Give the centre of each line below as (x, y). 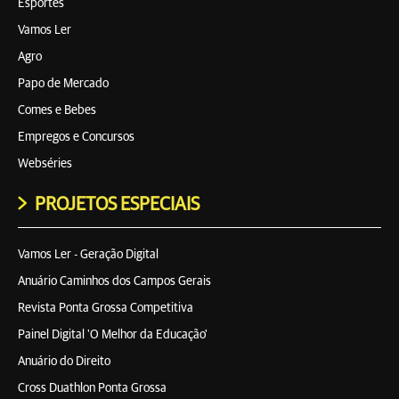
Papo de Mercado (63, 84)
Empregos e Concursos (76, 137)
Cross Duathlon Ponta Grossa (92, 388)
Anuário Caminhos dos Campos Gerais (114, 281)
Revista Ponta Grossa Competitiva (106, 308)
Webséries (45, 164)
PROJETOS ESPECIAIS (115, 204)
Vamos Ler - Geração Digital (88, 255)
